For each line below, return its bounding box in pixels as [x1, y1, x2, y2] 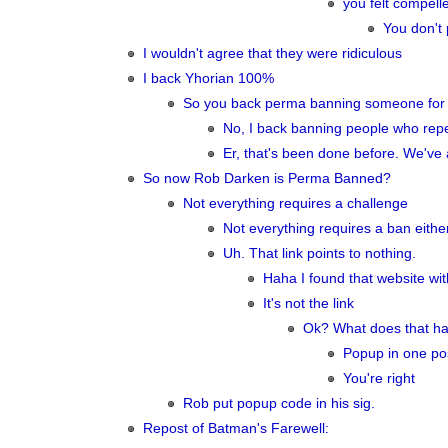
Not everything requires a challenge [183, 196, 408, 211]
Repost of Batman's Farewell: [143, 421, 329, 436]
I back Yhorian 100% [143, 71, 274, 86]
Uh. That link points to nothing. [223, 246, 416, 261]
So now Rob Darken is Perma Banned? [143, 171, 391, 186]
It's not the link [263, 296, 354, 311]
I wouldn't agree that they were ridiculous [143, 46, 402, 61]
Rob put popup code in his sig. [183, 396, 375, 411]
